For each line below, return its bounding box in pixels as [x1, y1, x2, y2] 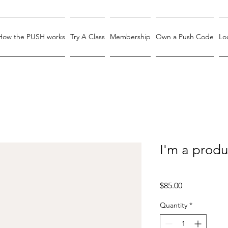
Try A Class [70, 32, 105, 41]
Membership [110, 32, 151, 41]
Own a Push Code [156, 32, 214, 41]
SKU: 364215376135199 [160, 161, 220, 168]
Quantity [160, 201, 187, 210]
